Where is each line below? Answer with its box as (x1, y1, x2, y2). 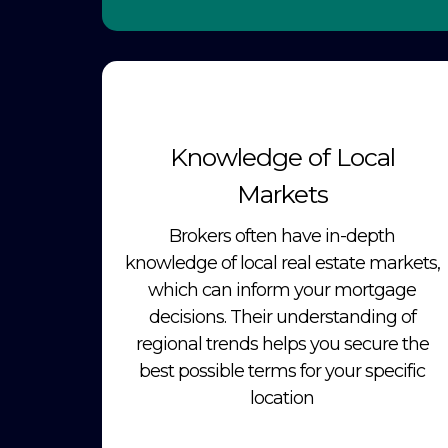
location (250, 386, 314, 409)
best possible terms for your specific (139, 359, 425, 382)
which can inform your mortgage (148, 278, 416, 301)
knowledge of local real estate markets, (124, 251, 440, 274)
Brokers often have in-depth (169, 224, 395, 247)
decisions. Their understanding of (148, 305, 416, 328)
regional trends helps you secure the (135, 332, 429, 355)
